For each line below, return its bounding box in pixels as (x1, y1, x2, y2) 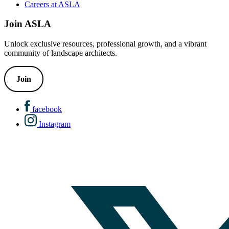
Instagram (39, 119, 71, 128)
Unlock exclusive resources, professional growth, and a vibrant (4, 39, 207, 48)
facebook (32, 104, 62, 113)
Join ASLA (4, 18, 51, 30)
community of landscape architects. (4, 48, 119, 57)
